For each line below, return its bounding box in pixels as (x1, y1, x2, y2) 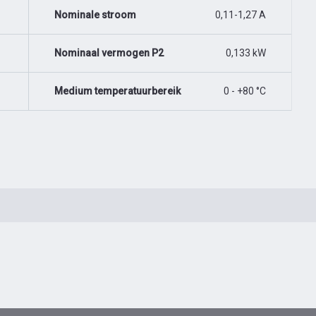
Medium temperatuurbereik (54, 85, 181, 97)
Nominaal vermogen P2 (54, 47, 164, 59)
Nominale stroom (54, 9, 136, 20)
